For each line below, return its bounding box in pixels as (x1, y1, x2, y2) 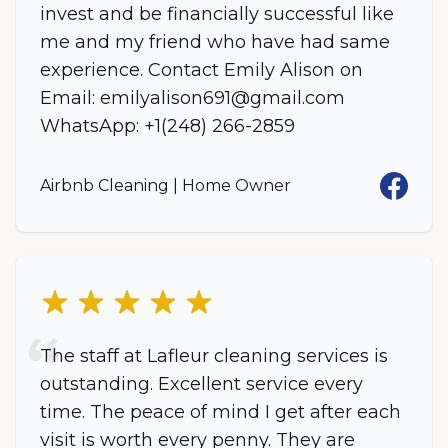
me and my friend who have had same (40, 31, 390, 53)
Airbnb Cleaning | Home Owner (40, 176, 291, 195)
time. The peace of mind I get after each (40, 401, 401, 423)
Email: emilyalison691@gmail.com (40, 87, 345, 109)
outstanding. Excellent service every (40, 373, 363, 395)
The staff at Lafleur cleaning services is (40, 345, 388, 367)
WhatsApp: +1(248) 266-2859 (40, 115, 295, 137)
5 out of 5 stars (39, 289, 155, 308)
